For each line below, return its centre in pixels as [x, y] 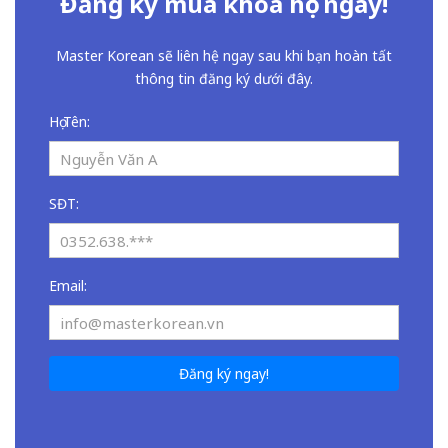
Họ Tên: [69, 122]
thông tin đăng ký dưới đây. [224, 79]
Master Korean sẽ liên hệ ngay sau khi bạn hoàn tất [224, 56]
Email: [68, 286]
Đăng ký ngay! [224, 374]
